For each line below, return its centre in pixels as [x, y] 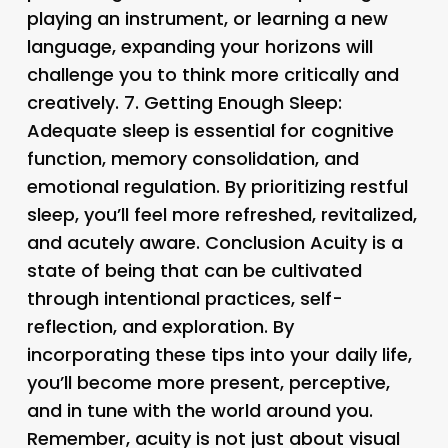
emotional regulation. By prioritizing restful [217, 186]
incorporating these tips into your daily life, [219, 354]
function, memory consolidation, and [192, 158]
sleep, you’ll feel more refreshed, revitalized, [221, 214]
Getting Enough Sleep [240, 102]
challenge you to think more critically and [212, 74]
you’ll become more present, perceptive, [208, 382]
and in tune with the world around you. [199, 410]
